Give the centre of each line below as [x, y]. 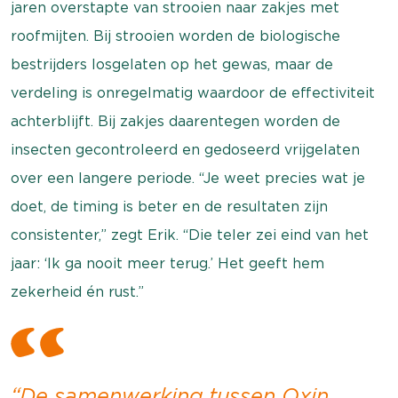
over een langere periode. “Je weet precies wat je [188, 178]
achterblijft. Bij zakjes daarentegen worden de [175, 121]
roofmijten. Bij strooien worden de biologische [175, 36]
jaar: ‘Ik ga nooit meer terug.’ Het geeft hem [167, 263]
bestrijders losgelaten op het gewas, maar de [172, 64]
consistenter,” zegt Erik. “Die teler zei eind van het [190, 235]
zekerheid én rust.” [77, 292]
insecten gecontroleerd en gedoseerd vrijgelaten [185, 150]
